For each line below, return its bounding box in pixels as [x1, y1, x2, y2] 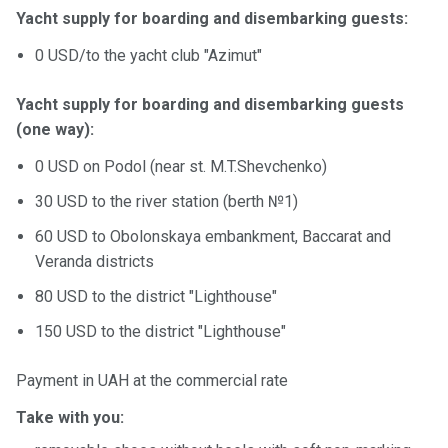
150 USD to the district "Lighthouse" [35, 321, 287, 341]
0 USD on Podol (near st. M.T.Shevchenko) [35, 156, 328, 176]
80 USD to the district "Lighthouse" [35, 286, 278, 306]
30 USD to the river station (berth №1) [35, 191, 299, 211]
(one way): [16, 119, 94, 139]
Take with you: [16, 407, 124, 427]
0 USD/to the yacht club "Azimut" [35, 45, 263, 65]
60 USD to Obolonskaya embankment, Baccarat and [35, 226, 392, 246]
